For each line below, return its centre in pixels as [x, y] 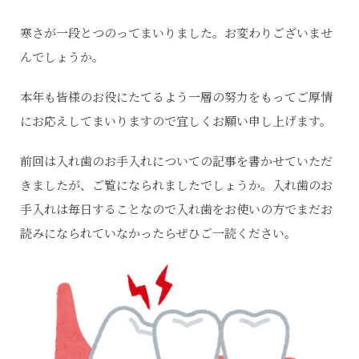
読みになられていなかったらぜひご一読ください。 [158, 232]
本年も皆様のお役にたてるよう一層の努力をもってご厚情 [176, 96]
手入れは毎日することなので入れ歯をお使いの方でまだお [176, 208]
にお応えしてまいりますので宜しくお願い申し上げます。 [176, 120]
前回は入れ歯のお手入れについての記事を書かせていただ [176, 160]
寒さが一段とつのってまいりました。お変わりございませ [176, 32]
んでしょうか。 [62, 56]
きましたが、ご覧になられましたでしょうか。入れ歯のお [176, 184]
